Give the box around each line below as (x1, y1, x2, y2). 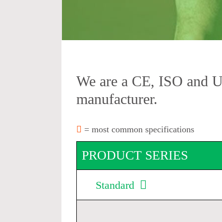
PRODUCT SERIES (82, 148, 188, 163)
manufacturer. (76, 91, 158, 107)
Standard (95, 179, 137, 191)
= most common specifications (82, 124, 195, 134)
